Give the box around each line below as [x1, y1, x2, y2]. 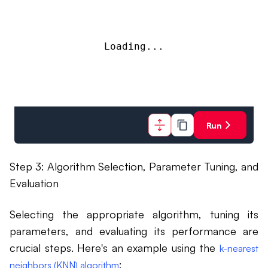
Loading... [104, 41, 164, 53]
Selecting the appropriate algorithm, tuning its [10, 208, 258, 221]
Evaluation [10, 176, 59, 190]
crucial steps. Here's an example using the [10, 241, 220, 255]
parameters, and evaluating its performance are [10, 224, 258, 238]
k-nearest [220, 242, 258, 255]
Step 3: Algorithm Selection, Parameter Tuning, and [10, 160, 258, 173]
